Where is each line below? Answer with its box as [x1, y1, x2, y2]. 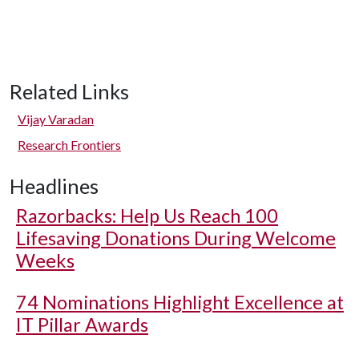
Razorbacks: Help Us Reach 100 [16, 204, 278, 227]
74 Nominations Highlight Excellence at [16, 291, 344, 313]
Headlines [10, 174, 99, 198]
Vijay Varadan [18, 111, 94, 127]
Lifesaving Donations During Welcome [16, 227, 336, 249]
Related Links [10, 79, 129, 103]
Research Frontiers [18, 137, 121, 152]
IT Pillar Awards [16, 313, 148, 336]
